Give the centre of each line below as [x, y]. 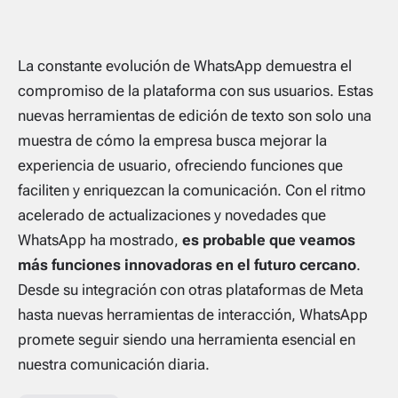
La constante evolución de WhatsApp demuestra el [185, 66]
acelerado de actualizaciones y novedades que [172, 215]
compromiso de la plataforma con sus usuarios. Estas [195, 91]
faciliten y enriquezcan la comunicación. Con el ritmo [192, 191]
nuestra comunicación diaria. [114, 365]
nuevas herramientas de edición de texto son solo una [195, 116]
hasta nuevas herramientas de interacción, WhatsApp [193, 315]
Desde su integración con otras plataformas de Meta [191, 290]
